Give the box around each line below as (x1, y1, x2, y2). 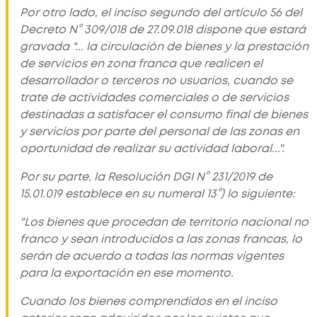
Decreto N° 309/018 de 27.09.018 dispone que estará (20, 21, 306, 38)
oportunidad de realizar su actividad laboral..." (20, 140, 282, 156)
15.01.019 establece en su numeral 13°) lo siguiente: (20, 185, 295, 202)
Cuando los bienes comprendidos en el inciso (20, 293, 277, 309)
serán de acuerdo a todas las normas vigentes (20, 248, 284, 264)
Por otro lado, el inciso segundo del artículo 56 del (20, 4, 302, 21)
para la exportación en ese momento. (20, 265, 234, 281)
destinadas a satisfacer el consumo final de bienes (20, 106, 308, 122)
